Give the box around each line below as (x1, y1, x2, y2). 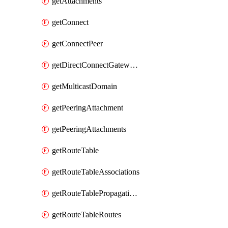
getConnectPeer (52, 39, 103, 48)
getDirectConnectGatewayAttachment (130, 61, 138, 69)
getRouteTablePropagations (129, 189, 137, 197)
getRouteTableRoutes (52, 210, 121, 219)
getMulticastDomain (52, 82, 117, 91)
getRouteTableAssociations (52, 167, 139, 176)
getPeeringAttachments (52, 125, 126, 133)
